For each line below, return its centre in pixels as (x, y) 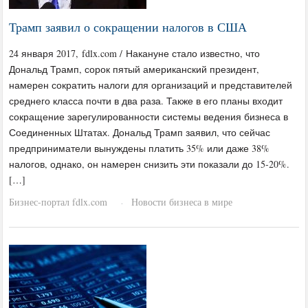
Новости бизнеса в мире (182, 201)
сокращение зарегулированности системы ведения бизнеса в (149, 116)
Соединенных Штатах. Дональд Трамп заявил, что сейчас (140, 132)
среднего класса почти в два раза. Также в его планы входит (146, 100)
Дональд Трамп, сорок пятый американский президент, (134, 69)
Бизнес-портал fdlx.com (58, 201)
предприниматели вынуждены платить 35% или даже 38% (140, 148)
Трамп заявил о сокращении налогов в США (128, 26)
